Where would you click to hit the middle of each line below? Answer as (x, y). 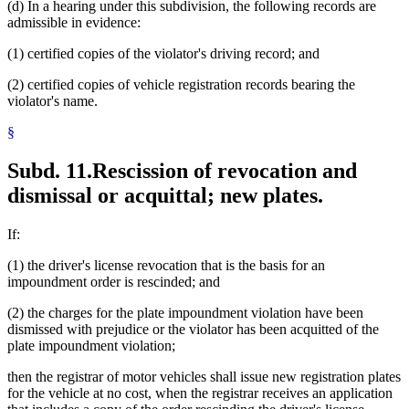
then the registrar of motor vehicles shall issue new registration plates (204, 376)
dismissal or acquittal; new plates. (165, 195)
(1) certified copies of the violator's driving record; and (163, 53)
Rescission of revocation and (225, 170)
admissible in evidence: (74, 22)
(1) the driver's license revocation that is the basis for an (166, 265)
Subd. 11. (50, 170)
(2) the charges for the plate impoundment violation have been (185, 312)
